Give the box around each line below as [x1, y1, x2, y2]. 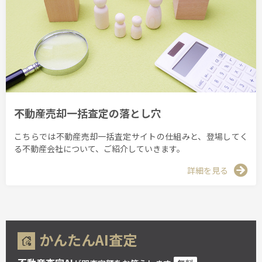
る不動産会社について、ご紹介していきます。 [14, 142, 185, 154]
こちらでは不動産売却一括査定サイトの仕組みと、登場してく [14, 130, 248, 142]
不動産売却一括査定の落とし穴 [14, 105, 161, 121]
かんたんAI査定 [39, 229, 137, 250]
